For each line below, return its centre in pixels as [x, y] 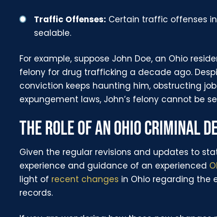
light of [36, 179]
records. [36, 193]
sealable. [53, 33]
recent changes [85, 179]
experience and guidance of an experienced [115, 165]
